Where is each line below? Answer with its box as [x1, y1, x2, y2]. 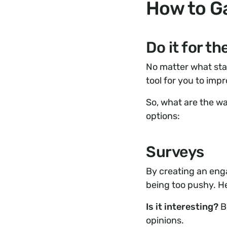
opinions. [146, 215, 184, 226]
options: [146, 110, 180, 122]
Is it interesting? [146, 201, 218, 212]
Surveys [146, 143, 204, 161]
